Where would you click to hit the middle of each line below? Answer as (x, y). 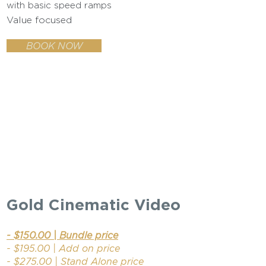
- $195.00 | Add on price (63, 248)
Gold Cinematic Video (94, 204)
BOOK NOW (54, 46)
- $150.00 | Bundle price (62, 235)
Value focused (39, 20)
